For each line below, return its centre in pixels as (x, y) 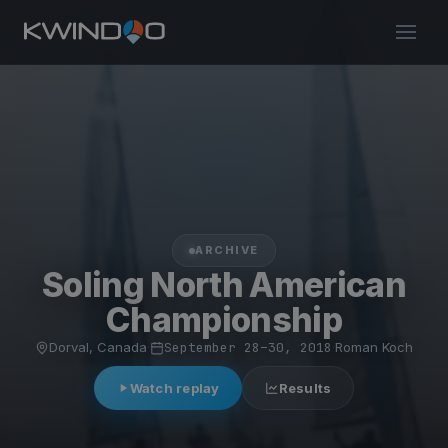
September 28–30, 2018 (248, 347)
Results (305, 388)
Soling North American (224, 284)
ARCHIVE (227, 250)
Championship (224, 319)
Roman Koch (374, 347)
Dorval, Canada (98, 347)
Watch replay (174, 388)
